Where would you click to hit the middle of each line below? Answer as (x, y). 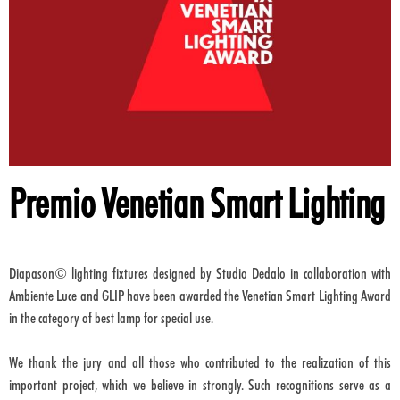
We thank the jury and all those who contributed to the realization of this (200, 362)
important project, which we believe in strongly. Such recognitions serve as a (200, 385)
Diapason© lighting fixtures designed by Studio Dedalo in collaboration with (200, 273)
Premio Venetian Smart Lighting (197, 203)
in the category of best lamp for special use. (111, 318)
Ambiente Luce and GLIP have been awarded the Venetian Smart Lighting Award (200, 296)
